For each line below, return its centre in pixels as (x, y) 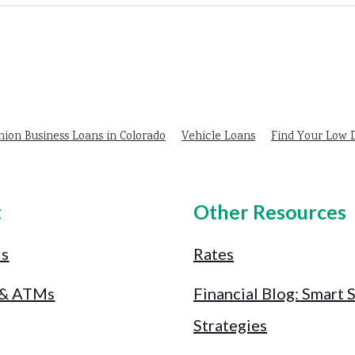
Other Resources (269, 211)
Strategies (230, 325)
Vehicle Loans (218, 137)
